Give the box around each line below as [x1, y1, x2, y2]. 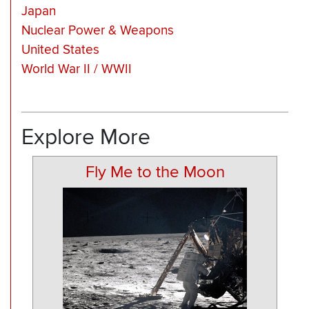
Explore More [21, 123, 150, 150]
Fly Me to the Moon [85, 162, 225, 183]
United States [21, 42, 99, 59]
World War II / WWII [21, 61, 132, 78]
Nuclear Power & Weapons [21, 23, 174, 39]
